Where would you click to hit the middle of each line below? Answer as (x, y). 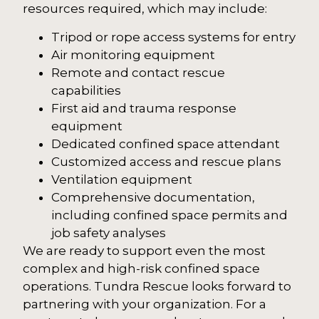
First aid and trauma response (144, 108)
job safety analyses (109, 232)
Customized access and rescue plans (167, 161)
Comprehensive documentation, (153, 197)
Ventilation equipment (122, 179)
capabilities (87, 90)
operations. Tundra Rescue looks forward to (157, 286)
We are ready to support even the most (145, 250)
